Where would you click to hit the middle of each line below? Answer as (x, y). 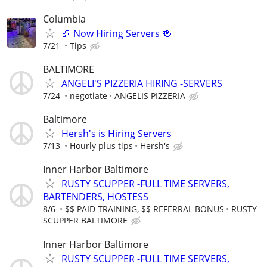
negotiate (89, 95)
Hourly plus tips (101, 146)
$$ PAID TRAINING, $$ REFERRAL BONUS (145, 209)
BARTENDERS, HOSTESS (96, 197)
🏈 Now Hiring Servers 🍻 (117, 33)
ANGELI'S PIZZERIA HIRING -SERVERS (142, 83)
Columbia (64, 19)
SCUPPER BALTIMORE (85, 221)
